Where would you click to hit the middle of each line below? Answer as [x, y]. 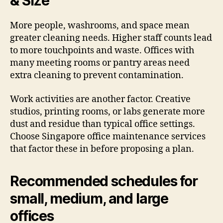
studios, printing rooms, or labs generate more [108, 111]
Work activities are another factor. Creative [100, 99]
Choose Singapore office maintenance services [108, 136]
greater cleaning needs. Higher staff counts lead [111, 38]
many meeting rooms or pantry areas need [100, 63]
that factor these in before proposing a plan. [102, 149]
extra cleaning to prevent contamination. [97, 76]
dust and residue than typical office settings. [103, 124]
